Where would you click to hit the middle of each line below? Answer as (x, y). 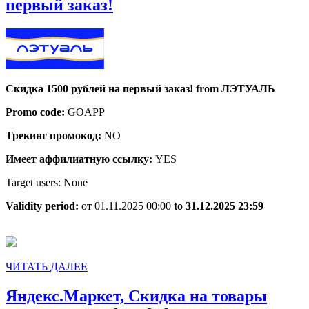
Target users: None (47, 183)
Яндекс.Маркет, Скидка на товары (136, 296)
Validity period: (43, 206)
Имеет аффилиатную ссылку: (80, 159)
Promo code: (37, 112)
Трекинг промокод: (55, 136)
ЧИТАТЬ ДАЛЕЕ (47, 267)
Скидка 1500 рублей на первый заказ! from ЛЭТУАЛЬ (140, 89)
